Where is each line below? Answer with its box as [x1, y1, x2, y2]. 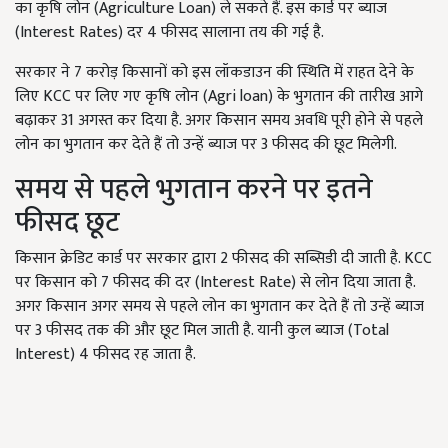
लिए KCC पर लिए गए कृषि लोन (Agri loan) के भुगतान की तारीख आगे [15, 83, 423, 111]
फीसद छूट [15, 199, 120, 247]
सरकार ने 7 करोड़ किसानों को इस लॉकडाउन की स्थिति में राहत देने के [15, 59, 414, 87]
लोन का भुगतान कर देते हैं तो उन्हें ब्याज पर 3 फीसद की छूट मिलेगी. [15, 131, 397, 159]
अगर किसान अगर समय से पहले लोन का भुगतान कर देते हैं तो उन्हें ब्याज [15, 293, 424, 321]
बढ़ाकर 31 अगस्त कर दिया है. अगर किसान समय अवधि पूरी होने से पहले [15, 107, 423, 135]
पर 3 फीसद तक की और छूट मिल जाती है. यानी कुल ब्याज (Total [15, 317, 389, 345]
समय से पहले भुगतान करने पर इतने [15, 166, 373, 214]
